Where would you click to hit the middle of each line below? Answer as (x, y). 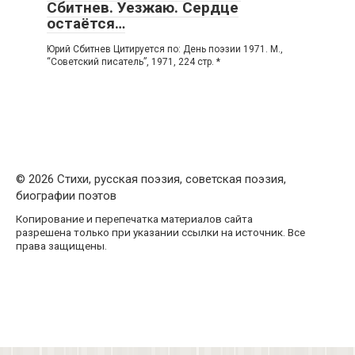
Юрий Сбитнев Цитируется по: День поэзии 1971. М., (165, 50)
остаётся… (86, 24)
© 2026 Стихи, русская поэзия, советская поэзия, (151, 179)
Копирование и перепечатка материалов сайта (134, 219)
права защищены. (61, 246)
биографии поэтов (66, 196)
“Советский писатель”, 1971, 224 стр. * (134, 62)
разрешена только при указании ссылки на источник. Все (160, 233)
